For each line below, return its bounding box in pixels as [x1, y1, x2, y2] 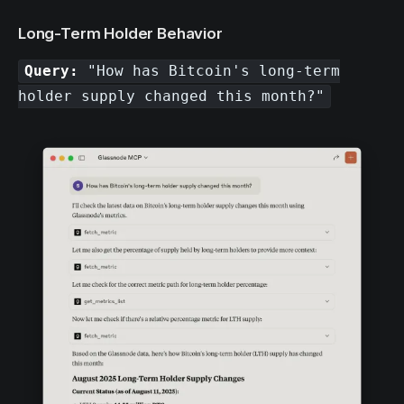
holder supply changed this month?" [18, 87, 325, 106]
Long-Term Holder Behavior [18, 24, 223, 43]
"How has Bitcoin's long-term [78, 62, 341, 80]
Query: [24, 62, 79, 80]
